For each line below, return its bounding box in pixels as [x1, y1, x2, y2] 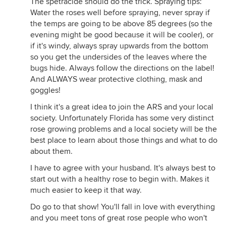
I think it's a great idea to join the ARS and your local [30, 102, 213, 112]
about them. [30, 146, 73, 156]
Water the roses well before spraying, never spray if [30, 8, 210, 18]
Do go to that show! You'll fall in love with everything [30, 202, 215, 212]
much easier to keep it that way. [30, 185, 142, 195]
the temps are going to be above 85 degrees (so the [30, 19, 212, 29]
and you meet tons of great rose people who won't [30, 213, 207, 223]
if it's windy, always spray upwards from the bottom [30, 41, 208, 51]
